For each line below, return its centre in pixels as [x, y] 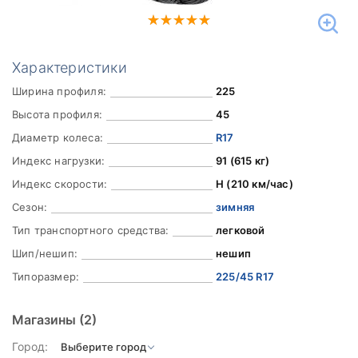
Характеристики [70, 68]
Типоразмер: [46, 276]
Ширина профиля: [59, 91]
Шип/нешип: [45, 253]
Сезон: [30, 207]
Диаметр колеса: [58, 137]
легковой [240, 230]
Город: [30, 346]
